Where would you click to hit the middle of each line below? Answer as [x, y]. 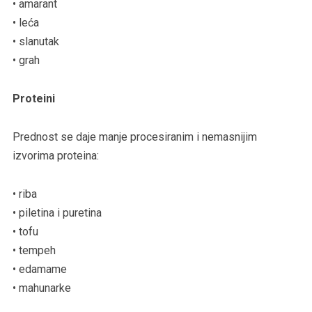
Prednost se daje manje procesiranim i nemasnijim [134, 136]
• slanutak [36, 41]
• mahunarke [41, 288]
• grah [26, 60]
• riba [24, 194]
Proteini [33, 98]
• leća [25, 22]
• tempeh [34, 250]
